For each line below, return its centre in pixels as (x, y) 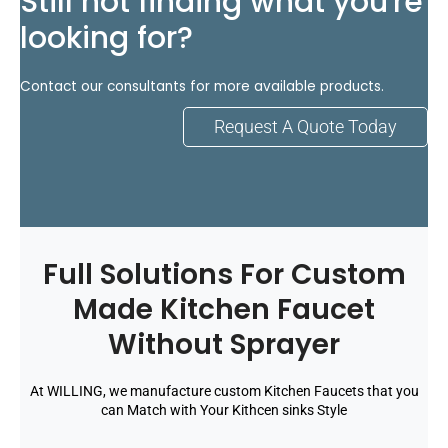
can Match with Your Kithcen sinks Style (224, 409)
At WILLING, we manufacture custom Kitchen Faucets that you (224, 390)
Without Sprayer (224, 344)
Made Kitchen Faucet (224, 309)
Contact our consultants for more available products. (202, 86)
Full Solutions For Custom (224, 274)
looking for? (106, 37)
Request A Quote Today (305, 126)
